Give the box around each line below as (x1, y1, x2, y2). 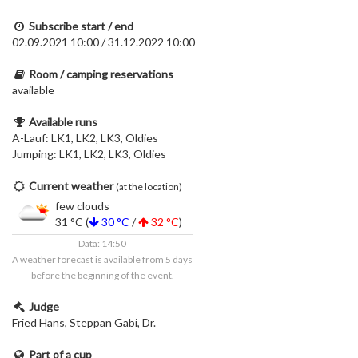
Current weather (29, 179, 113, 193)
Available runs (29, 115, 97, 129)
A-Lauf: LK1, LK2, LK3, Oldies (12, 131, 158, 145)
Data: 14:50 (78, 237, 126, 249)
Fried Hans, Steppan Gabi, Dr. (12, 316, 156, 329)
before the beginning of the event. (30, 269, 174, 281)
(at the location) (116, 181, 182, 193)
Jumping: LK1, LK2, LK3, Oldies (12, 147, 166, 161)
